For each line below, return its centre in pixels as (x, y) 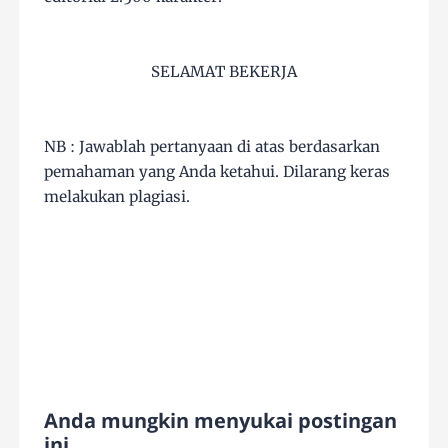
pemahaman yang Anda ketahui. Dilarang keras (217, 172)
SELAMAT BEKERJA (224, 72)
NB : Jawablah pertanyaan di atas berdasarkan (212, 147)
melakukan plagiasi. (117, 197)
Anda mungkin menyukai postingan (221, 421)
